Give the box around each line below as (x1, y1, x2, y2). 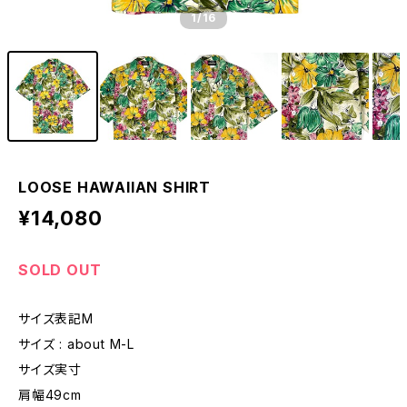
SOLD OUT (18, 261, 102, 279)
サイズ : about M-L (18, 336, 134, 352)
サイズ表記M (18, 311, 94, 326)
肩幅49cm (18, 387, 82, 402)
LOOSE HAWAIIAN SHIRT (18, 178, 211, 196)
